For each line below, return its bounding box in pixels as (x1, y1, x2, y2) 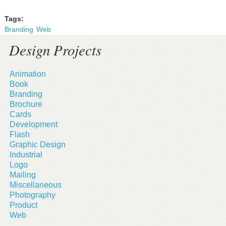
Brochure (9, 100, 42, 109)
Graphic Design (9, 140, 66, 149)
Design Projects (9, 40, 101, 60)
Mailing (9, 171, 36, 180)
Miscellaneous (9, 181, 62, 190)
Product (9, 201, 37, 210)
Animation (9, 70, 46, 79)
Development (9, 120, 58, 129)
